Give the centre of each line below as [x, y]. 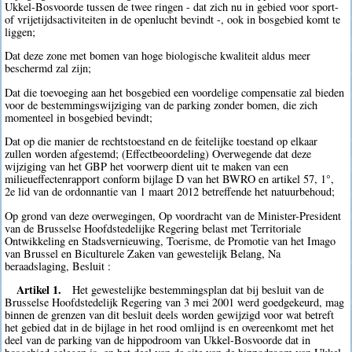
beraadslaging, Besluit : [58, 266]
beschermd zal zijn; [48, 68]
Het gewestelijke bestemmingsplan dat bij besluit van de [198, 289]
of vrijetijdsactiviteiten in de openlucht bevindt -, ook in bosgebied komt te [173, 20]
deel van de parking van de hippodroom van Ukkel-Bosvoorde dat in [158, 339]
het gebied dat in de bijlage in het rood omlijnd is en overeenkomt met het [170, 327]
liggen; [20, 32]
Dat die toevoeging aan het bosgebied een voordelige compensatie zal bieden [175, 92]
